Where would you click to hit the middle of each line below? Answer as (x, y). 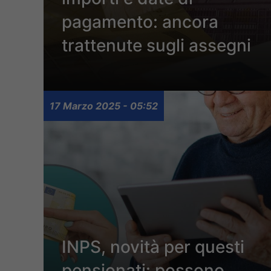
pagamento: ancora (140, 22)
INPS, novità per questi (153, 247)
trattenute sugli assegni (156, 46)
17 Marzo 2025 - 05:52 (104, 106)
